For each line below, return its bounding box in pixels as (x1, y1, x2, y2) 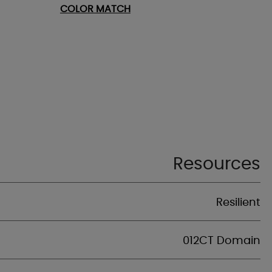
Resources (173, 156, 260, 173)
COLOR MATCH (59, 4, 131, 14)
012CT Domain (183, 236, 260, 246)
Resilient (216, 197, 260, 208)
